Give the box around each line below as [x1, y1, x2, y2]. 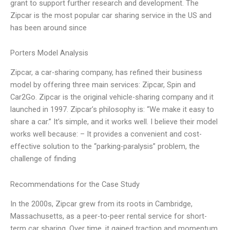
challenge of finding [10, 154, 76, 164]
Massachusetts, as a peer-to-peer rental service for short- [10, 212, 207, 221]
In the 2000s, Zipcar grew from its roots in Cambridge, [10, 199, 193, 209]
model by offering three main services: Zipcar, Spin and [10, 80, 196, 90]
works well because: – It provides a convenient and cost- [10, 129, 202, 139]
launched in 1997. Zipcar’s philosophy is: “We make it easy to [10, 105, 214, 114]
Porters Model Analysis [10, 48, 88, 58]
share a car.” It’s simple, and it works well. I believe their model [10, 117, 218, 127]
